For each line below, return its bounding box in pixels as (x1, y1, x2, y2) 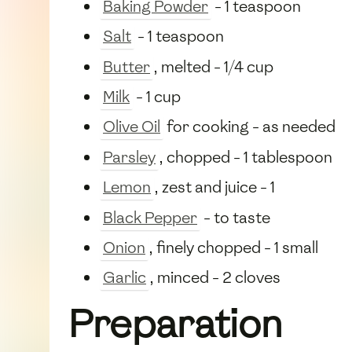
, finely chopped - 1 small (148, 236, 318, 258)
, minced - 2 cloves (149, 267, 280, 288)
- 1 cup (133, 86, 181, 107)
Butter (103, 56, 150, 77)
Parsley (103, 146, 156, 167)
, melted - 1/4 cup (153, 56, 273, 77)
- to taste (200, 207, 270, 228)
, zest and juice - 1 (154, 177, 275, 198)
